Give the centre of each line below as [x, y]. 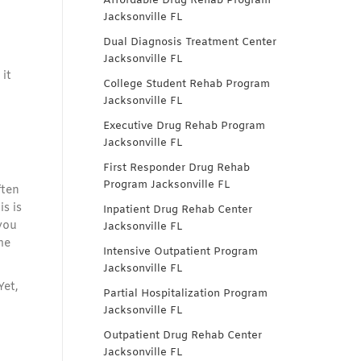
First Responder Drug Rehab [176, 168]
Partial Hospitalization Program [185, 294]
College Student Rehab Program [187, 84]
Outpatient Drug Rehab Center [183, 336]
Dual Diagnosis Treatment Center [190, 42]
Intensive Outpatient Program [180, 252]
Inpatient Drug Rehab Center [178, 210]
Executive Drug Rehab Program [184, 126]
